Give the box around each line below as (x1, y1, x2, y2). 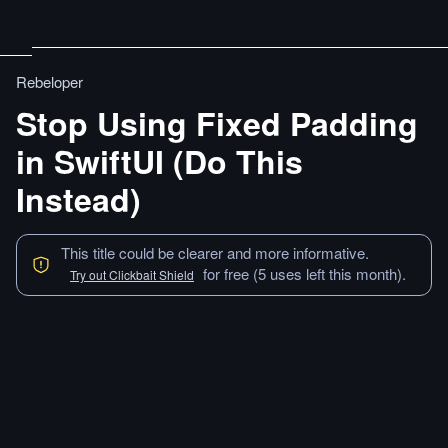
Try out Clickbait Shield (70, 266, 194, 283)
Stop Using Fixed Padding (16, 100, 418, 146)
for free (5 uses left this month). (203, 263, 406, 284)
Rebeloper (16, 71, 83, 92)
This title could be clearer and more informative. (61, 242, 369, 263)
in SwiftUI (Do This (16, 138, 303, 184)
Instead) (16, 176, 141, 222)
